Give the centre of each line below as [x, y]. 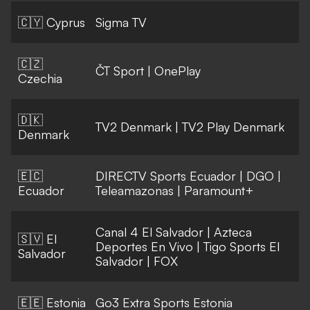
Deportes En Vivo [144, 247]
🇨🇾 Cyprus [52, 22]
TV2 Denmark [134, 127]
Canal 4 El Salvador [149, 232]
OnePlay [177, 71]
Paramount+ [219, 191]
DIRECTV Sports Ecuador [166, 176]
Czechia [40, 79]
